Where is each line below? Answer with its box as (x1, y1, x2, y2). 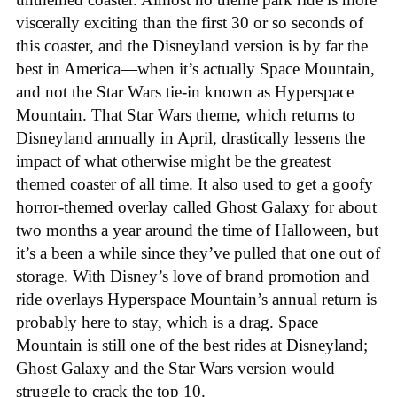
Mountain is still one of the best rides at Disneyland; (16, 335, 368, 354)
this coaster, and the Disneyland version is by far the (16, 35, 368, 55)
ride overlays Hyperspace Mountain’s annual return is (16, 289, 377, 308)
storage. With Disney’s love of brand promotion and (16, 266, 370, 285)
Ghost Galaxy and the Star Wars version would (16, 358, 335, 378)
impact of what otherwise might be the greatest (16, 151, 331, 170)
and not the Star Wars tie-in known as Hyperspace (16, 82, 354, 101)
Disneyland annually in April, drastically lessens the (16, 128, 365, 147)
